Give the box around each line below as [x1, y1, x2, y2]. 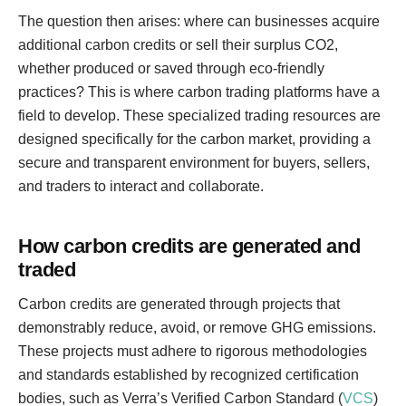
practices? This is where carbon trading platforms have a [18, 84, 380, 100]
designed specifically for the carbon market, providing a [18, 131, 371, 147]
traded [18, 258, 76, 281]
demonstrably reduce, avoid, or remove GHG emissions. [18, 320, 376, 335]
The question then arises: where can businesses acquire [18, 14, 380, 29]
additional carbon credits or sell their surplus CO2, [18, 37, 338, 53]
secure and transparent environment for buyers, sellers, [18, 155, 370, 170]
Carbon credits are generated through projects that [18, 296, 340, 312]
